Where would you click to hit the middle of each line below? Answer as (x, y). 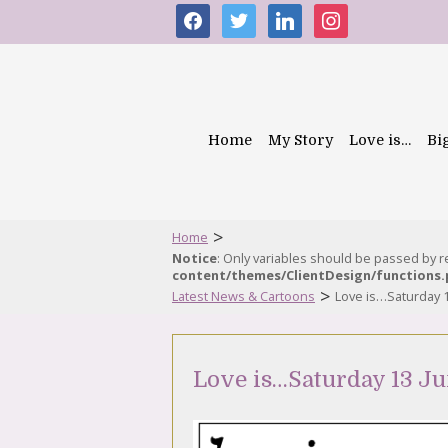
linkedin (296, 14)
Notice (194, 258)
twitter (246, 14)
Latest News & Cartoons (243, 296)
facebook (210, 14)
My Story (300, 140)
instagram (351, 14)
